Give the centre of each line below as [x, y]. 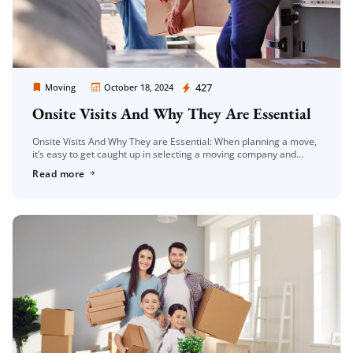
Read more [59, 173]
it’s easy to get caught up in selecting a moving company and [164, 154]
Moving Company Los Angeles [110, 88]
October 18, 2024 [139, 87]
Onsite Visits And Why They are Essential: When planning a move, [175, 141]
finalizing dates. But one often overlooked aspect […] [147, 167]
